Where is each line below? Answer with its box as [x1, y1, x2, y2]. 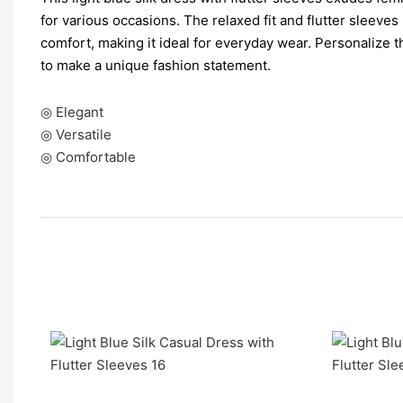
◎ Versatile [40, 126, 112, 144]
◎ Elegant [40, 103, 103, 121]
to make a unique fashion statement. [40, 57, 271, 75]
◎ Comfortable [40, 148, 136, 166]
